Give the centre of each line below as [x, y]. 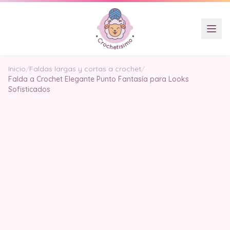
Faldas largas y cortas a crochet [85, 69]
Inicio [17, 69]
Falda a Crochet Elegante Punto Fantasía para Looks [99, 79]
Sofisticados [29, 89]
